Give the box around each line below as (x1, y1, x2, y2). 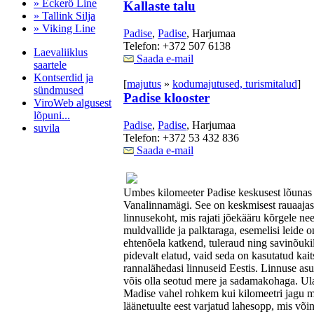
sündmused (34, 84, 83, 96)
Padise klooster (123, 90, 210, 105)
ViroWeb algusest (34, 97, 111, 109)
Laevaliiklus (34, 46, 88, 58)
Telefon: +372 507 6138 (123, 39, 231, 52)
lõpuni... (34, 109, 70, 121)
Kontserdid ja (34, 71, 93, 83)
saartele (34, 59, 67, 71)
